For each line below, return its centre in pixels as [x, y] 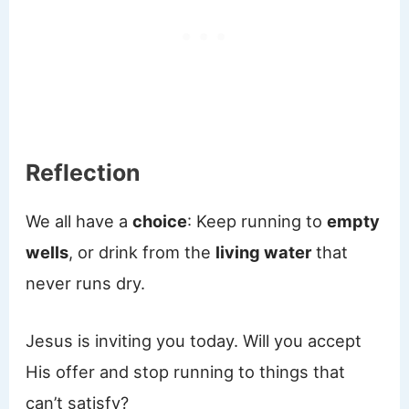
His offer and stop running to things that [186, 371]
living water [264, 252]
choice [160, 220]
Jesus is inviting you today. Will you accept [194, 340]
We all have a [79, 220]
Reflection [84, 172]
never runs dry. [86, 283]
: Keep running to [257, 220]
